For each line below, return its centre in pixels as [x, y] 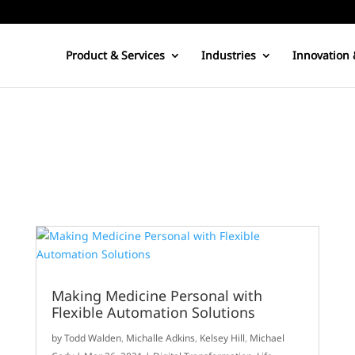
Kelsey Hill [223, 338]
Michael [267, 338]
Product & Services [115, 55]
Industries [228, 55]
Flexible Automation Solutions [154, 313]
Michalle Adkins [161, 338]
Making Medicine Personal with [157, 296]
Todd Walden [93, 338]
